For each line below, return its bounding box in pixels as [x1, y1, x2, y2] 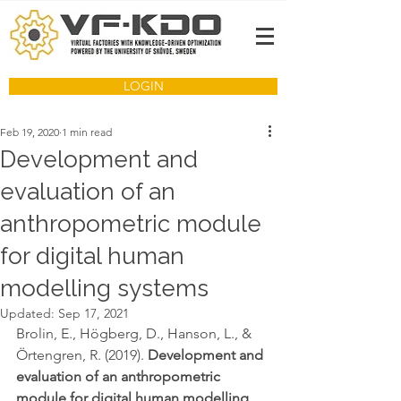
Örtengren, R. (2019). [16, 346, 148, 363]
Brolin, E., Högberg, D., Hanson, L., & [16, 325, 255, 342]
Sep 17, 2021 [58, 305, 129, 321]
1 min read [62, 125, 112, 139]
